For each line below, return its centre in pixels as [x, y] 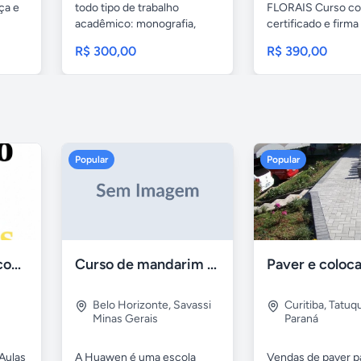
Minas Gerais [125, 318]
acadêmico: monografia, [135, 24]
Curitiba [304, 305]
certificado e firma [313, 24]
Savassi [192, 305]
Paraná [301, 318]
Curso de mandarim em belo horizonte [212, 264]
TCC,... [91, 40]
